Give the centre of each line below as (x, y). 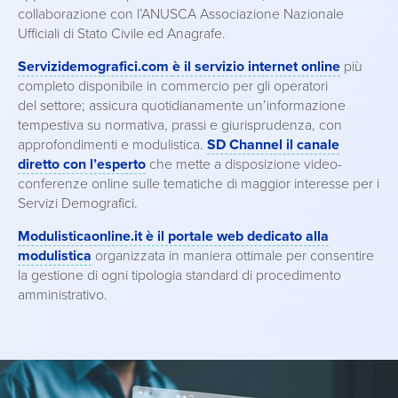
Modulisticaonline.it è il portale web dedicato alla (173, 236)
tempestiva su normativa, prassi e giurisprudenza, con (180, 125)
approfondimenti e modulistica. (112, 145)
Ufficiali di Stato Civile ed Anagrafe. (122, 34)
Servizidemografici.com (93, 67)
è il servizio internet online (256, 67)
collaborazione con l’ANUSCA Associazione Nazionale (181, 14)
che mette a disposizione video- (244, 164)
